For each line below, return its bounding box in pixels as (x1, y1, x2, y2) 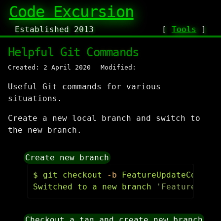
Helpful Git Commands (8, 45, 139, 59)
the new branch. (8, 125, 82, 135)
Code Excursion (9, 2, 134, 21)
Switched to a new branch (33, 182, 156, 191)
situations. (8, 94, 62, 103)
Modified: (101, 64, 136, 71)
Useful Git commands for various (8, 82, 161, 91)
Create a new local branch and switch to (8, 113, 200, 123)
